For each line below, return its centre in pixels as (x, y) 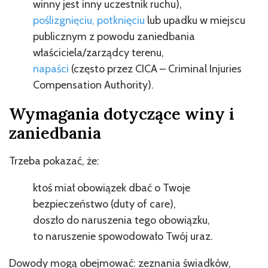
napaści (51, 68)
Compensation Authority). (93, 85)
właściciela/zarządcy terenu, (98, 52)
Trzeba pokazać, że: (54, 161)
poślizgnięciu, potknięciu (89, 20)
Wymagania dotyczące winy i (122, 113)
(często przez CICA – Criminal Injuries (155, 68)
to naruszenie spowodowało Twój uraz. (123, 236)
